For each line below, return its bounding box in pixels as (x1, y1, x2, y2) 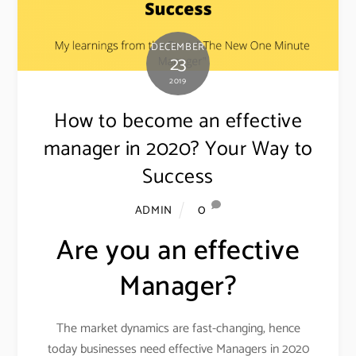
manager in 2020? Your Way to (43, 132, 313, 166)
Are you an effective (56, 227, 300, 274)
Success (142, 160, 214, 194)
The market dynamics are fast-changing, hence (56, 318, 300, 340)
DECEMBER (151, 38, 205, 56)
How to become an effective (54, 104, 302, 138)
